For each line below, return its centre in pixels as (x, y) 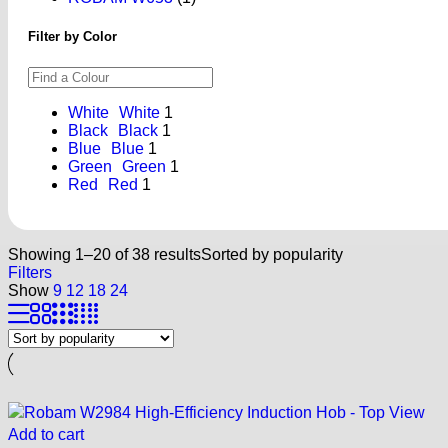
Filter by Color (72, 37)
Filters (30, 272)
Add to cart (46, 434)
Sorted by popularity (272, 254)
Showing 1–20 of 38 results (104, 254)
